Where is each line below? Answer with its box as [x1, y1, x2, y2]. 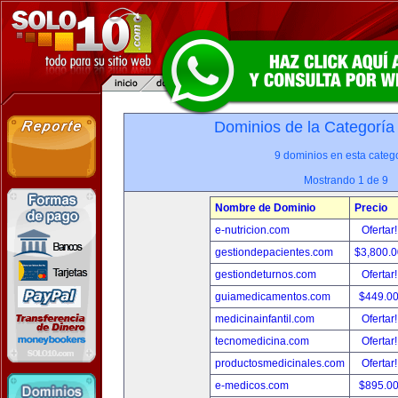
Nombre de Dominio [215, 202, 315, 214]
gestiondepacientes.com [215, 246, 333, 259]
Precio [354, 202, 387, 214]
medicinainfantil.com [215, 313, 314, 325]
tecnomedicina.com [215, 335, 309, 347]
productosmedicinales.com [215, 357, 345, 370]
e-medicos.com [215, 379, 289, 392]
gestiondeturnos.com [215, 268, 316, 281]
